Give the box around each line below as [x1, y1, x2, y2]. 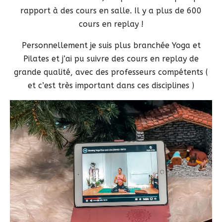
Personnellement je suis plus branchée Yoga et [21, 40, 201, 50]
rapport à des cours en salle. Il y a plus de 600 [20, 5, 202, 15]
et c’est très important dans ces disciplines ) [28, 80, 194, 90]
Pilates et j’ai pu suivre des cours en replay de [23, 54, 199, 63]
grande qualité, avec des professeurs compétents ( [14, 67, 208, 77]
